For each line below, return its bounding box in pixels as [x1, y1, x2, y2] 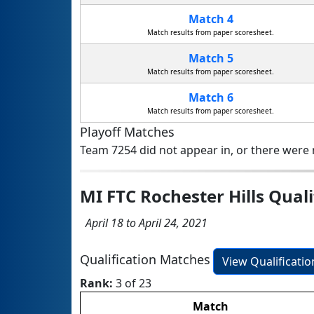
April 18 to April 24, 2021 [80, 215, 207, 231]
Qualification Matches [80, 251, 210, 268]
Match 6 [188, 90, 233, 106]
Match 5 [188, 50, 233, 67]
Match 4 [188, 11, 233, 27]
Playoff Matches [80, 123, 175, 141]
